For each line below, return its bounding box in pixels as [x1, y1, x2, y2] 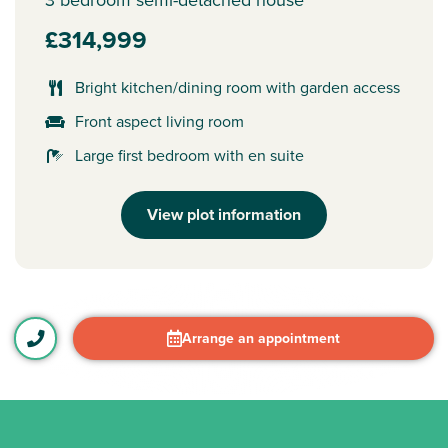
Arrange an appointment [182, 328, 341, 350]
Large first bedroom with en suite [75, 143, 304, 167]
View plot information [147, 202, 301, 226]
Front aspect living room [75, 109, 244, 133]
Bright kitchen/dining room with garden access [75, 75, 400, 99]
